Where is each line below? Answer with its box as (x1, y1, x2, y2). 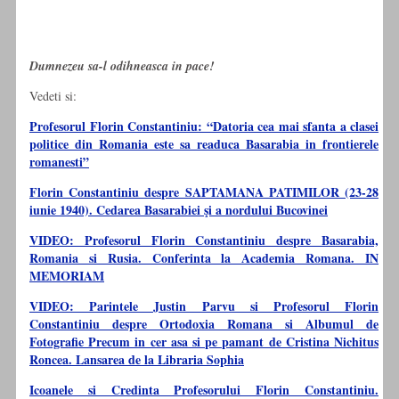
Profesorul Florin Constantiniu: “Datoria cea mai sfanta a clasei (29, 117, 379, 136)
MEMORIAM (29, 266, 104, 286)
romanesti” (29, 152, 89, 172)
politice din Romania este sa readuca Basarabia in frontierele (29, 134, 379, 154)
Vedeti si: (29, 87, 77, 105)
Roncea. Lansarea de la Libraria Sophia (29, 350, 244, 370)
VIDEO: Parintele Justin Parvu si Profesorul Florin (29, 297, 379, 316)
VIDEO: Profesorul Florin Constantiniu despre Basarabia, (29, 231, 379, 250)
